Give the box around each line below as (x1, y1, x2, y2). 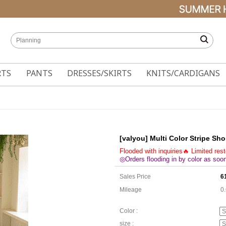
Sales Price (120, 173, 151, 180)
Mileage (120, 186, 142, 193)
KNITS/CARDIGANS (146, 68, 220, 79)
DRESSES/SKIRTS (67, 68, 132, 79)
